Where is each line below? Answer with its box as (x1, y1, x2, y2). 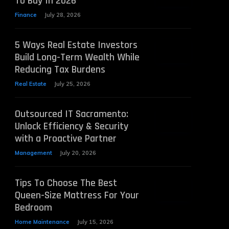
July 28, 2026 (44, 11, 81, 18)
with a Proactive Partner (14, 132, 117, 145)
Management (14, 149, 52, 156)
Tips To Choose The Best (14, 176, 117, 190)
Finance (14, 11, 37, 18)
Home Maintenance (14, 218, 70, 225)
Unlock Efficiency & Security (14, 120, 128, 133)
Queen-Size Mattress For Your (14, 189, 139, 202)
